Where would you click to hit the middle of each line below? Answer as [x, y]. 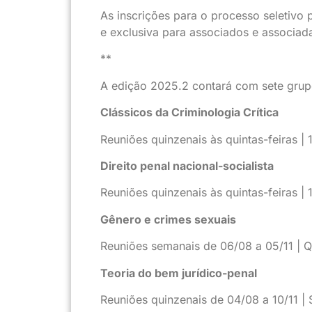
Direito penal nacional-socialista [187, 166]
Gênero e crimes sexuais [168, 219]
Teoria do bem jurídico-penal [179, 273]
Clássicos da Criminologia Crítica [189, 112]
